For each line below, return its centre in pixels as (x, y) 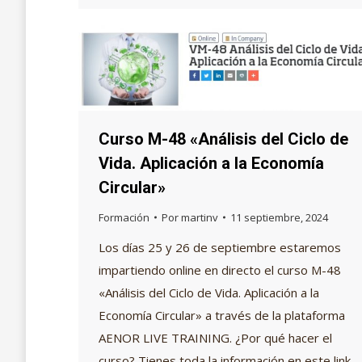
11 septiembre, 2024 (279, 217)
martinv (200, 217)
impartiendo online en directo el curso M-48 (220, 269)
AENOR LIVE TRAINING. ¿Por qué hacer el (215, 337)
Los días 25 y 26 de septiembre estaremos (220, 247)
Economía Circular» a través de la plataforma (222, 315)
